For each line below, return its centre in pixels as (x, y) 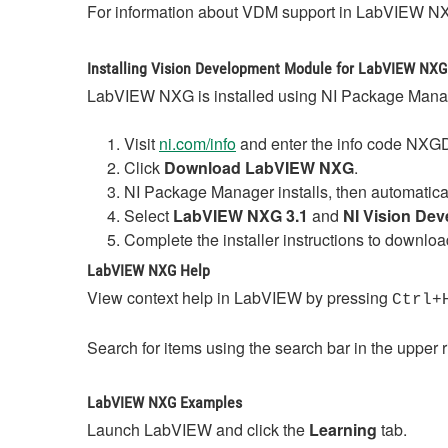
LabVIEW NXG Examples (164, 402)
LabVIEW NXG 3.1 (240, 215)
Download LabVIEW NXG (259, 167)
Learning (343, 429)
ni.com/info (197, 143)
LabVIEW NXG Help (148, 270)
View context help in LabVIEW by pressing (239, 297)
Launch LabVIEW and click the (198, 429)
